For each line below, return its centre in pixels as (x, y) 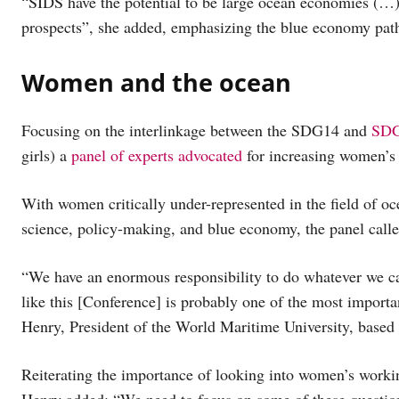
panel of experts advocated (157, 155)
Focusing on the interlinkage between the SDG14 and (196, 130)
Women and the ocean (156, 82)
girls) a (46, 155)
